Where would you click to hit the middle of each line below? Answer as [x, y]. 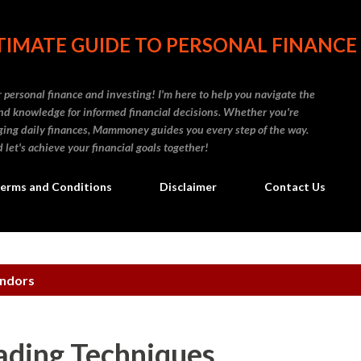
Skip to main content [180, 20]
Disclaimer [188, 187]
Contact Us [295, 187]
